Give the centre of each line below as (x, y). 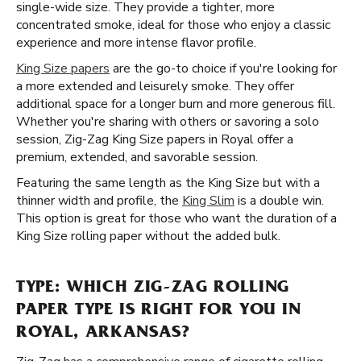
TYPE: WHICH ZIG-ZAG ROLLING (153, 288)
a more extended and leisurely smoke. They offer (155, 86)
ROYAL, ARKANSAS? (103, 334)
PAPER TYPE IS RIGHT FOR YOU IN (159, 311)
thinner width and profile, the (99, 201)
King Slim (208, 201)
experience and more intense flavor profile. (136, 43)
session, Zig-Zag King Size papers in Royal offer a (155, 139)
